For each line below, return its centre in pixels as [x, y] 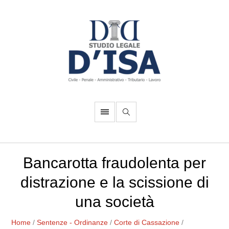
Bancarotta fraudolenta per [114, 163]
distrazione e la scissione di [114, 182]
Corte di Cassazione [147, 222]
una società [114, 202]
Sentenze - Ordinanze [73, 222]
